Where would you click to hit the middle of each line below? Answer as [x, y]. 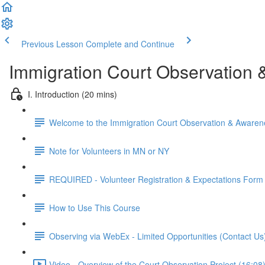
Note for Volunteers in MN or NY [109, 151]
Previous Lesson [52, 44]
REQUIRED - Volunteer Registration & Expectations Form [156, 179]
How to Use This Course [95, 207]
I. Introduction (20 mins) [72, 94]
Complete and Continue [130, 44]
